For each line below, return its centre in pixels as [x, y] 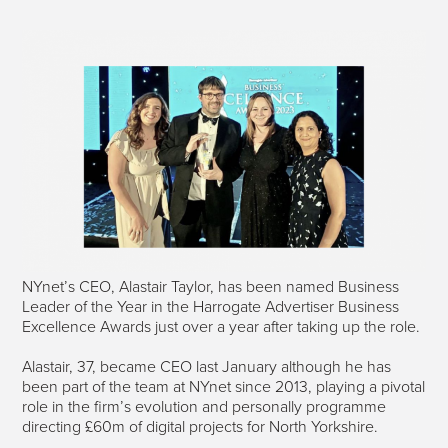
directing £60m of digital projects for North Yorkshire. [200, 426]
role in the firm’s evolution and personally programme [204, 406]
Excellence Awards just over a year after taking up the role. [221, 326]
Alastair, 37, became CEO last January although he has [207, 366]
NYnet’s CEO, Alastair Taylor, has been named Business [211, 286]
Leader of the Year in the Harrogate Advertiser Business [211, 306]
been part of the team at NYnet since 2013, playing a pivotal [224, 386]
